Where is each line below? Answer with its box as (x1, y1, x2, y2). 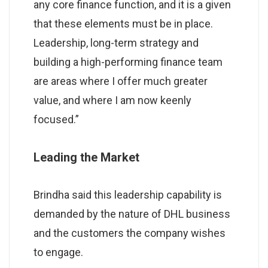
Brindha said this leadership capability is (33, 188, 222, 201)
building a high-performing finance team (33, 55, 223, 68)
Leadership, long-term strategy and (33, 36, 199, 49)
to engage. (33, 245, 83, 258)
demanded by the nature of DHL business (33, 207, 230, 220)
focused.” (33, 112, 79, 126)
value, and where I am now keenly (33, 93, 191, 106)
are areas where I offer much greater (33, 74, 208, 87)
